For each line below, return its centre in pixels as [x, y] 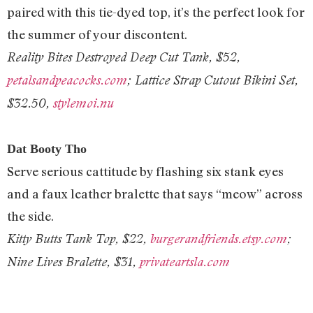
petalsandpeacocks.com [67, 80]
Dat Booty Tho [49, 149]
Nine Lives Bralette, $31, [73, 262]
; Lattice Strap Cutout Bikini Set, [213, 80]
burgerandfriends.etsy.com [219, 239]
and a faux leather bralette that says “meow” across [155, 194]
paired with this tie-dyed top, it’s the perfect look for [156, 12]
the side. [30, 216]
